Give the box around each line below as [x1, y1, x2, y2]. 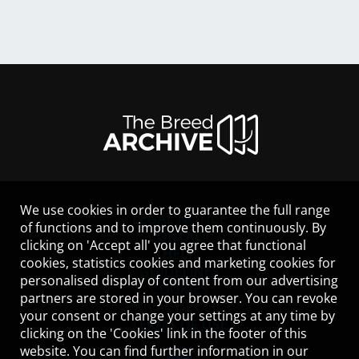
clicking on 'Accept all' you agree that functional [20, 236, 306, 254]
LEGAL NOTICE [131, 210, 228, 228]
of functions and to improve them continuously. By [20, 219, 326, 236]
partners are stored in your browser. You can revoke [20, 289, 337, 307]
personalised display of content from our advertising [20, 272, 338, 289]
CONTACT [147, 228, 212, 245]
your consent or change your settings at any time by [20, 307, 335, 325]
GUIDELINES [139, 263, 220, 280]
